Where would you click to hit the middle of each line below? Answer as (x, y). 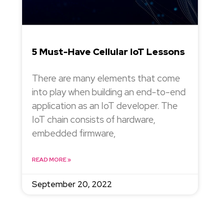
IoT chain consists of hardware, (94, 120)
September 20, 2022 (72, 184)
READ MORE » (51, 160)
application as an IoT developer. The (105, 106)
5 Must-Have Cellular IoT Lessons (108, 52)
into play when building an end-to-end (109, 92)
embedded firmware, (74, 134)
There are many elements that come (106, 79)
